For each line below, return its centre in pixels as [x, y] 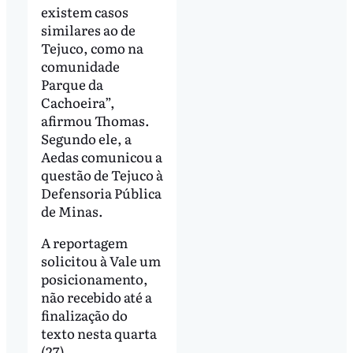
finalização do [84, 315]
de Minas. [73, 211]
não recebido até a [96, 297]
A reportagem [84, 243]
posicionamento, [94, 279]
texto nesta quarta [98, 333]
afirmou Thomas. [95, 121]
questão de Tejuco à [102, 175]
